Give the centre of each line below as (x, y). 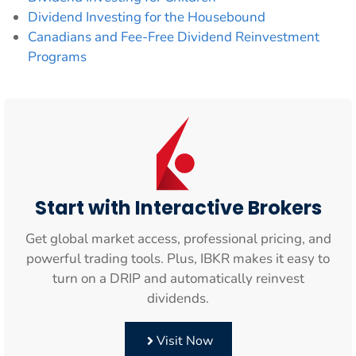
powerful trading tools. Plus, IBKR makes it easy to (178, 259)
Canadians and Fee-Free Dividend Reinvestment (174, 37)
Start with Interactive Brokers (178, 208)
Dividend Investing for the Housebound (147, 17)
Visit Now (184, 341)
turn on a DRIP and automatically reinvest (178, 279)
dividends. (178, 298)
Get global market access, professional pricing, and (178, 239)
